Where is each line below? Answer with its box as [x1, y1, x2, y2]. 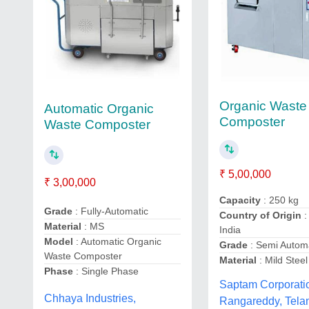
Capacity [219, 195, 261, 206]
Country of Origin [219, 210, 302, 221]
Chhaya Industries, [44, 292, 136, 305]
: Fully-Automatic [72, 206, 148, 217]
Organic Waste [219, 98, 308, 113]
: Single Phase [76, 266, 139, 277]
